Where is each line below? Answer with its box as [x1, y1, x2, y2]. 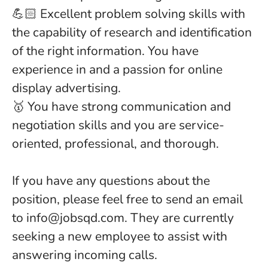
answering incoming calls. [12, 246, 157, 263]
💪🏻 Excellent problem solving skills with [12, 5, 245, 22]
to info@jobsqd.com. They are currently [12, 209, 234, 226]
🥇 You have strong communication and [12, 98, 231, 115]
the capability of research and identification [12, 24, 252, 41]
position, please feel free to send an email [12, 191, 243, 208]
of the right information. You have [12, 42, 199, 59]
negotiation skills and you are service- [12, 117, 224, 133]
